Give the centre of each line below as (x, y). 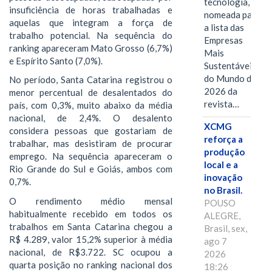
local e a (221, 165)
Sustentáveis (230, 66)
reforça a (223, 139)
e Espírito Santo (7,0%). (56, 60)
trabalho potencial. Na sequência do (91, 35)
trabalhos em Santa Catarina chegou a (91, 226)
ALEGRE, (222, 216)
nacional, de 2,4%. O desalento (91, 118)
